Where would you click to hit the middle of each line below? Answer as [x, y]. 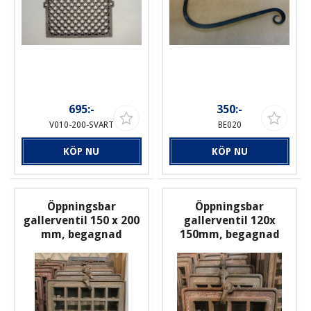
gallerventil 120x [229, 220]
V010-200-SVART [81, 125]
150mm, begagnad [229, 234]
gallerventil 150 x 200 [81, 220]
